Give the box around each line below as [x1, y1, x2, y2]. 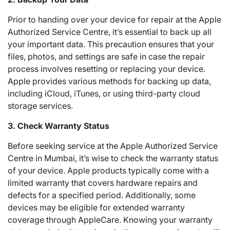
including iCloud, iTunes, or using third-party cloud [8, 88, 200, 99]
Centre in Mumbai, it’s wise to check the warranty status [8, 153, 218, 163]
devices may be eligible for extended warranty [8, 202, 185, 213]
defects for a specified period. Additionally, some [8, 190, 196, 200]
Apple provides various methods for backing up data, [8, 76, 211, 86]
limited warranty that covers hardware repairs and [8, 178, 198, 188]
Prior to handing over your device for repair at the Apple [8, 14, 221, 25]
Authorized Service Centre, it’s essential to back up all [8, 27, 212, 37]
